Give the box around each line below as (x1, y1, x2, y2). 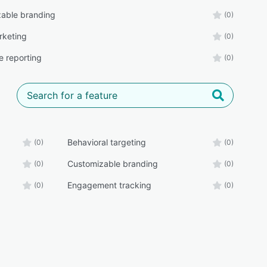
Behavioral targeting (67, 137, 146, 148)
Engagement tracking (67, 180, 151, 191)
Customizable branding (67, 159, 158, 169)
